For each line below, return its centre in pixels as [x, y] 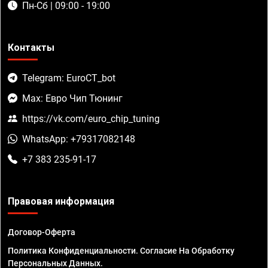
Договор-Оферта [42, 232]
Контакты [31, 48]
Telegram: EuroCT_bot [69, 78]
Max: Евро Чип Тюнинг [72, 99]
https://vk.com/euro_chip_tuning [91, 119]
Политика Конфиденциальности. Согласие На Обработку [121, 251]
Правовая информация [61, 202]
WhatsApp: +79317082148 [79, 139]
